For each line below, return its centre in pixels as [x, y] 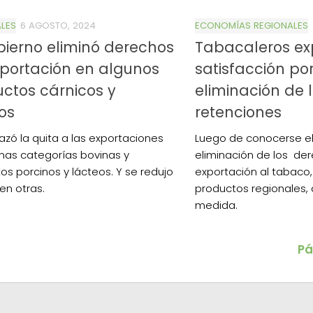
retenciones [238, 112]
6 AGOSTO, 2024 [58, 25]
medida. [216, 205]
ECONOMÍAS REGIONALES [252, 25]
